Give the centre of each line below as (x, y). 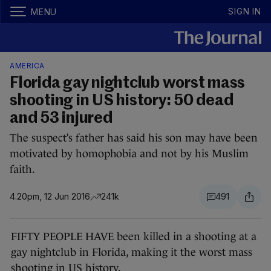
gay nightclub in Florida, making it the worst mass (132, 252)
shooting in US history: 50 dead (122, 101)
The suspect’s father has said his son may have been (134, 138)
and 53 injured (61, 119)
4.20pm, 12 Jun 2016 (50, 196)
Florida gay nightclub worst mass (127, 83)
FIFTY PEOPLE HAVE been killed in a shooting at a (134, 237)
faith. (22, 169)
